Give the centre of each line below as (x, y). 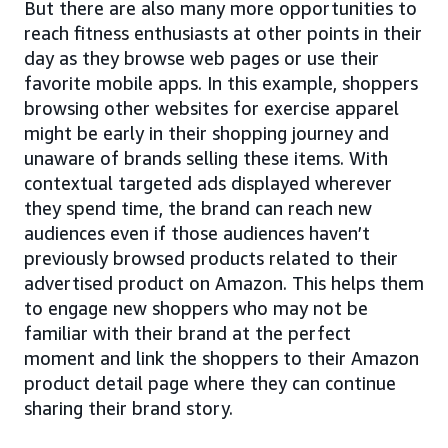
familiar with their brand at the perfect (187, 333)
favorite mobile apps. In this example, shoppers (221, 83)
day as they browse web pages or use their (201, 58)
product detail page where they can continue (210, 383)
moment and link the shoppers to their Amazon (221, 358)
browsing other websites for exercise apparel (211, 108)
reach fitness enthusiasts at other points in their (223, 33)
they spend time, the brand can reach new (198, 208)
